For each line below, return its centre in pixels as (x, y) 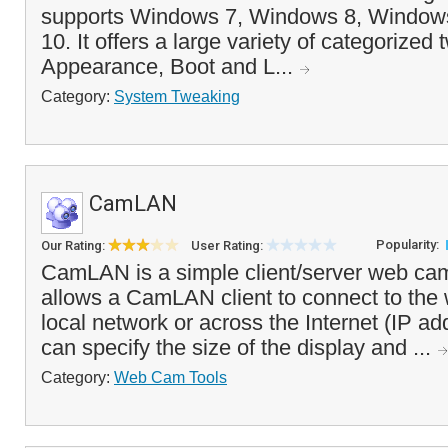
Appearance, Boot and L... (170, 66)
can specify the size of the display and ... (239, 347)
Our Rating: (74, 245)
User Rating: (228, 245)
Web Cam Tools (170, 377)
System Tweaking (177, 96)
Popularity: (409, 244)
